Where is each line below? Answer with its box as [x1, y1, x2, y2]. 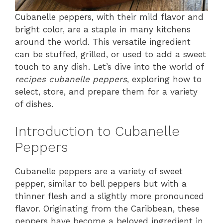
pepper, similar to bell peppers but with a [15, 178, 187, 189]
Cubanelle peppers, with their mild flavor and [15, 12, 204, 22]
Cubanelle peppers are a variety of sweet [15, 166, 183, 176]
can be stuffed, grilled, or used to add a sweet [15, 49, 206, 60]
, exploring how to [127, 74, 202, 85]
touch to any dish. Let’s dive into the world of [15, 62, 204, 72]
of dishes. [15, 99, 53, 110]
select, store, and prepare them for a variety [15, 87, 198, 97]
